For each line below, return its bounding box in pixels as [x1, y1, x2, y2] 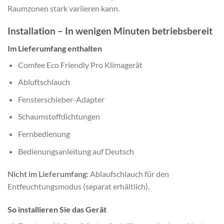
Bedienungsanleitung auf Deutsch [17, 146, 134, 156]
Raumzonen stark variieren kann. [7, 3, 119, 13]
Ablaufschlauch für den [88, 169, 169, 179]
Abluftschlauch [17, 77, 70, 87]
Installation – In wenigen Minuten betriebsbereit [7, 24, 212, 36]
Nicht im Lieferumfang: [7, 169, 88, 179]
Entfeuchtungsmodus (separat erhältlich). [7, 181, 149, 191]
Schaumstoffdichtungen [17, 111, 100, 121]
